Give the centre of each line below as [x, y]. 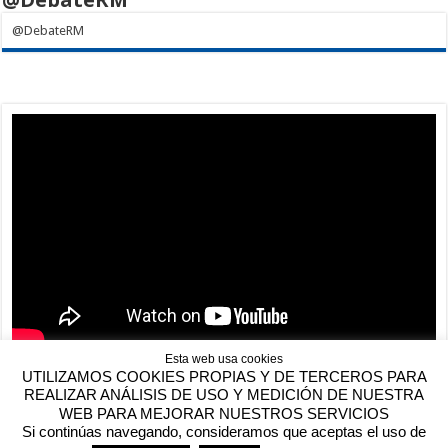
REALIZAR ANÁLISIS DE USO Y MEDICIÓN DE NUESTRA [224, 395]
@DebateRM [48, 30]
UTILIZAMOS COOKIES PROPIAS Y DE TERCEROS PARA [224, 376]
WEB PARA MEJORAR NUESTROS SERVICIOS [224, 413]
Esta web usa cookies [224, 359]
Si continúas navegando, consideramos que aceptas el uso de [224, 432]
